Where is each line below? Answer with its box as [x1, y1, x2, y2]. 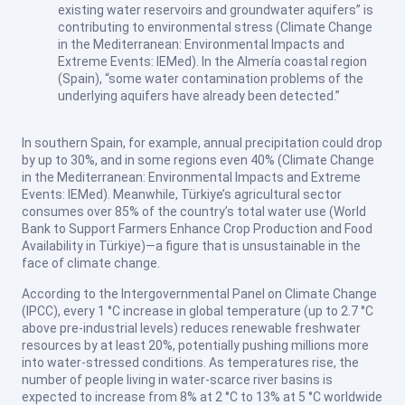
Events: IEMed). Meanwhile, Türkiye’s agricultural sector [22, 187, 342, 202]
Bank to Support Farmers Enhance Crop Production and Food [22, 221, 372, 237]
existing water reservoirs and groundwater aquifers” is [58, 2, 373, 17]
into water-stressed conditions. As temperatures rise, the [22, 354, 359, 370]
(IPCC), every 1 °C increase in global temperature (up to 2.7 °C [22, 303, 373, 318]
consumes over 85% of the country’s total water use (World [22, 204, 366, 220]
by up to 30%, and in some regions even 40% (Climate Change [22, 153, 374, 168]
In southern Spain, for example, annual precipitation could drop [22, 136, 382, 151]
